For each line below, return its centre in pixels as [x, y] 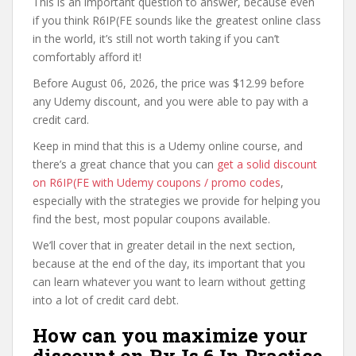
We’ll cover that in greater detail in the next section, [164, 245]
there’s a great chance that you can [125, 164]
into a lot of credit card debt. [106, 300]
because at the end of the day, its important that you [169, 263]
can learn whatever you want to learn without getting [169, 282]
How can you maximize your [170, 335]
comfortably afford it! [87, 57]
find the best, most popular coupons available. [151, 219]
